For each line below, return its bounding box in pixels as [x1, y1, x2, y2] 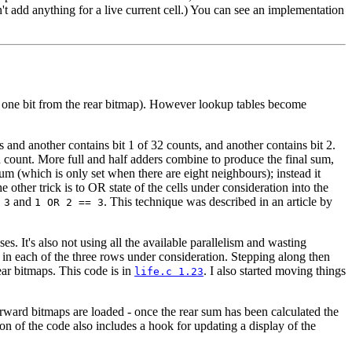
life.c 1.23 [134, 266, 203, 278]
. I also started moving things [203, 264, 346, 278]
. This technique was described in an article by [104, 195, 332, 209]
